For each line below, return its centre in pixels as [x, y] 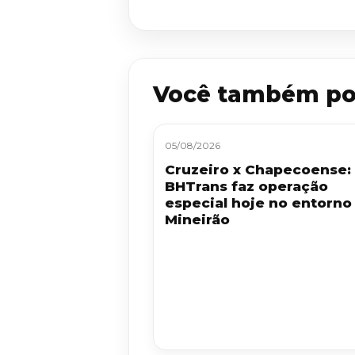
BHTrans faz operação [246, 186]
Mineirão [197, 219]
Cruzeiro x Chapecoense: [258, 169]
